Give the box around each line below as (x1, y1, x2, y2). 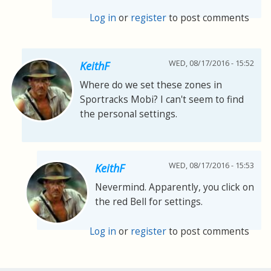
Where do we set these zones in (80, 79, 222, 92)
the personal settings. (80, 108, 177, 121)
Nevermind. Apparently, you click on (95, 181, 254, 194)
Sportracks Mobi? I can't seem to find (80, 93, 244, 106)
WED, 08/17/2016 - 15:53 (169, 160, 254, 171)
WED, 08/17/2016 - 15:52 (169, 58, 254, 69)
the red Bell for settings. (95, 195, 203, 209)
